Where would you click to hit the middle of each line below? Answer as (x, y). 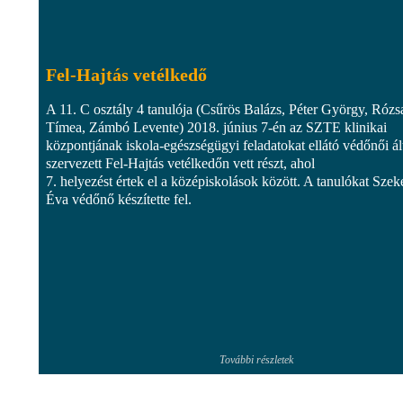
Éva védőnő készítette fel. (119, 199)
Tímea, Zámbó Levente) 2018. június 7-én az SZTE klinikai (216, 127)
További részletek (256, 359)
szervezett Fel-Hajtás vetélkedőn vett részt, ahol (180, 163)
